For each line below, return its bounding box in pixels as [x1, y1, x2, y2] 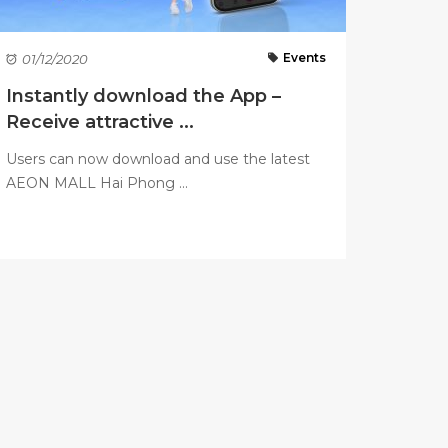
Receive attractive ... [6, 110, 194, 133]
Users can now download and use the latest [6, 149, 310, 168]
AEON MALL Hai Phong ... [6, 173, 188, 192]
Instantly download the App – [6, 84, 281, 107]
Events [282, 49, 326, 65]
